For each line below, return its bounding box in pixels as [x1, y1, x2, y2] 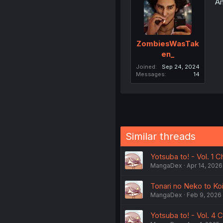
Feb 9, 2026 [186, 191, 222, 199]
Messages [135, 71, 165, 78]
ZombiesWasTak [136, 39, 199, 49]
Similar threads [125, 130, 196, 143]
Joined [135, 63, 155, 71]
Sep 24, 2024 [161, 63, 200, 71]
